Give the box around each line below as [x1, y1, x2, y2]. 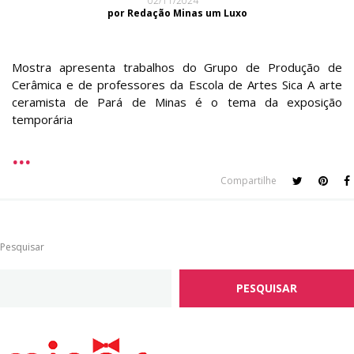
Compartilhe [220, 174, 277, 188]
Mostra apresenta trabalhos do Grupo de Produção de [12, 59, 342, 76]
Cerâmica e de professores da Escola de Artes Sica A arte [12, 77, 342, 93]
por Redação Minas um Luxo [107, 6, 247, 21]
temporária [12, 111, 73, 128]
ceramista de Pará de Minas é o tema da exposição [12, 94, 342, 111]
